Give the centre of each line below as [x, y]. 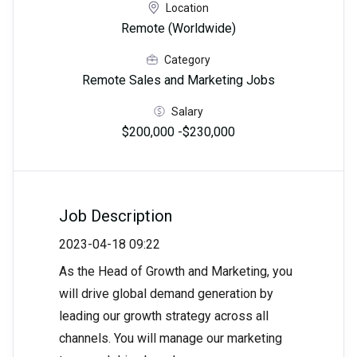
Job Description [116, 216]
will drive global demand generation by [166, 294]
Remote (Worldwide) [178, 29]
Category [187, 59]
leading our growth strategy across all [164, 316]
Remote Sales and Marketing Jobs [178, 80]
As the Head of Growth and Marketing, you [176, 272]
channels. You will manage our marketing [171, 339]
